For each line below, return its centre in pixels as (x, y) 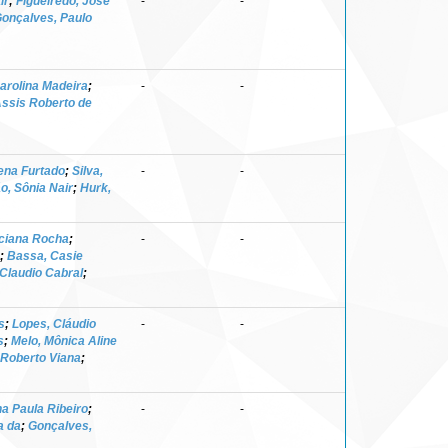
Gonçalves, (60, 425)
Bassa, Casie (45, 255)
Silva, (87, 170)
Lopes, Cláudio (54, 323)
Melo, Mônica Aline (64, 340)
